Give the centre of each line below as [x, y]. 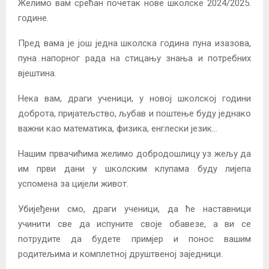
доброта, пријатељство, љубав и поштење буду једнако [134, 114]
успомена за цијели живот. [73, 184]
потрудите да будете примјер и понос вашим [134, 239]
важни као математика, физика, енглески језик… [118, 129]
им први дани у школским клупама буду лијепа [134, 169]
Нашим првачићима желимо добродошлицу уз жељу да [134, 154]
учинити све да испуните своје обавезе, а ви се [134, 224]
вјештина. [37, 74]
